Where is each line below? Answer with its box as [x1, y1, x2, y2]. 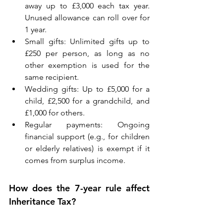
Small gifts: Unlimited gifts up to [25, 37, 150, 47]
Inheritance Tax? [9, 196, 78, 208]
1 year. [25, 25, 49, 35]
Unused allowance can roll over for [25, 13, 150, 23]
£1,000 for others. [25, 108, 87, 118]
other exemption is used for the [25, 60, 150, 70]
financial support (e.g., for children [25, 132, 150, 142]
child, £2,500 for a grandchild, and [25, 96, 150, 106]
